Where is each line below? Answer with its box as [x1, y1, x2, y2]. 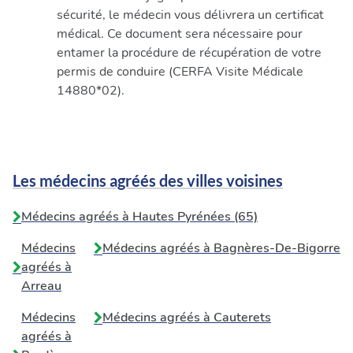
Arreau [21, 277, 61, 295]
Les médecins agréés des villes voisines [13, 171, 283, 190]
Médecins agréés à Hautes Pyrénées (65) [21, 208, 258, 225]
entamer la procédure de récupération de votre [57, 44, 321, 61]
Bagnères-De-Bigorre [214, 240, 340, 257]
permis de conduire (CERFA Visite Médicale [57, 63, 303, 80]
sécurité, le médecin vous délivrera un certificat [57, 6, 324, 24]
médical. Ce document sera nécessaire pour [57, 25, 303, 43]
